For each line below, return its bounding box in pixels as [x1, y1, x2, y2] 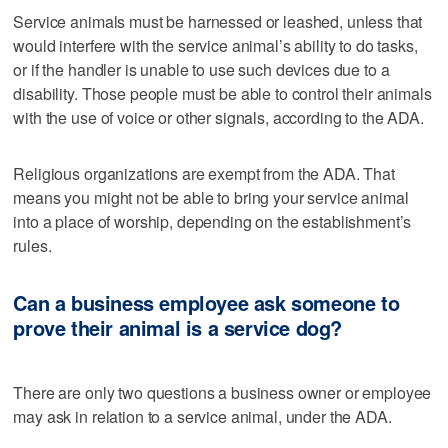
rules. [13, 234, 52, 258]
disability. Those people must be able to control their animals [13, 82, 432, 106]
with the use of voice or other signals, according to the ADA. [13, 106, 424, 130]
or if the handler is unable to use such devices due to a [13, 58, 390, 82]
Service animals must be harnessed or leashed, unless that [13, 10, 423, 34]
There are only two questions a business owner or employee [13, 380, 432, 404]
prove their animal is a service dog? [13, 313, 342, 343]
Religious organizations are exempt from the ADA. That [13, 162, 395, 186]
